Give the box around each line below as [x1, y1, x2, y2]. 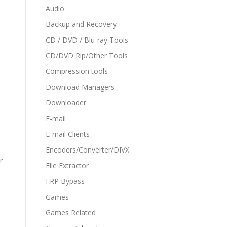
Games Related [46, 208, 96, 217]
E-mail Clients [46, 129, 90, 139]
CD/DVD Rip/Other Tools [46, 51, 128, 60]
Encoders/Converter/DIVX [46, 145, 129, 155]
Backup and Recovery [46, 19, 117, 29]
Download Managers [46, 82, 115, 92]
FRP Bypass [46, 176, 85, 186]
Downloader [46, 98, 86, 107]
